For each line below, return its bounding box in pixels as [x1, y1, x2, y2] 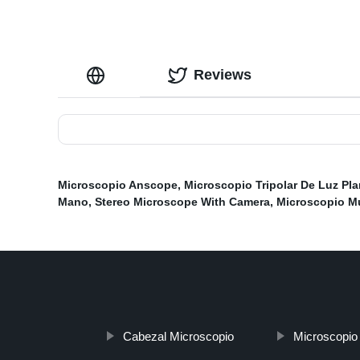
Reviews [194, 67, 252, 84]
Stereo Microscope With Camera [95, 195, 270, 209]
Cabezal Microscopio [122, 329, 234, 344]
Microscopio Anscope [58, 178, 178, 192]
